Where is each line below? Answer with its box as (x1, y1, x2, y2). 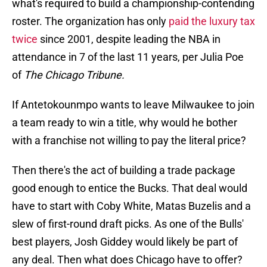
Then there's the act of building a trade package (12, 164, 235, 177)
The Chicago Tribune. (24, 69, 125, 82)
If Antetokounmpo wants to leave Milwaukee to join (12, 98, 254, 111)
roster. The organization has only (12, 15, 169, 28)
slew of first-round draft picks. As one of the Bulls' (12, 218, 244, 231)
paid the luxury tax (169, 15, 255, 28)
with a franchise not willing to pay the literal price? (12, 134, 246, 147)
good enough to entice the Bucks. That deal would (12, 182, 247, 195)
